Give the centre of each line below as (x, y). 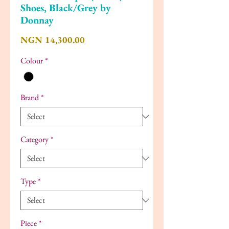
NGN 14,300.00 (53, 40)
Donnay (37, 20)
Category (35, 139)
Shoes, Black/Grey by (66, 8)
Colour (32, 61)
